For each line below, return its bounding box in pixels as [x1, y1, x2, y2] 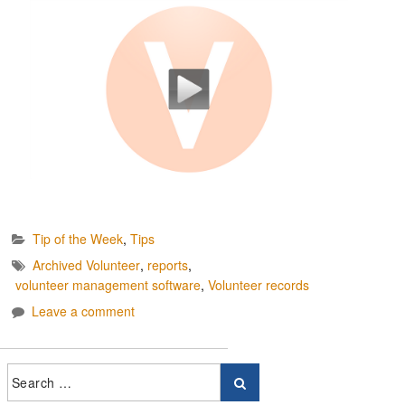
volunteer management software [15, 276, 201, 295]
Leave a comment [32, 302, 135, 321]
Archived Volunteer [33, 256, 140, 275]
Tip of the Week [33, 230, 123, 249]
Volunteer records [208, 276, 309, 295]
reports [147, 256, 188, 275]
